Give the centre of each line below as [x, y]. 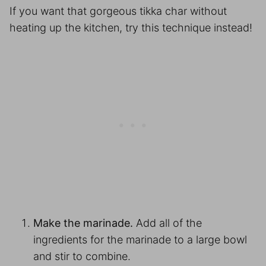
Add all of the [169, 223]
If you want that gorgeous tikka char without [118, 11]
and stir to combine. [83, 256]
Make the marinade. [85, 223]
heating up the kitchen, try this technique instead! [132, 27]
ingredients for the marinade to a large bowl [140, 239]
